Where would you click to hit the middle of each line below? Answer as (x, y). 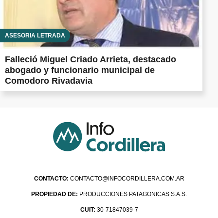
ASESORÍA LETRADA (35, 35)
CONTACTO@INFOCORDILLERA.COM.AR (127, 178)
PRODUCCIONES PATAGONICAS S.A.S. (132, 194)
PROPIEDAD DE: (54, 194)
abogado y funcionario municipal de (80, 70)
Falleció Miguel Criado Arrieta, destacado (91, 59)
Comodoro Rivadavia (49, 81)
